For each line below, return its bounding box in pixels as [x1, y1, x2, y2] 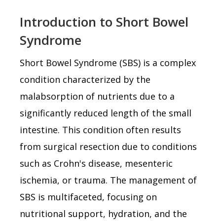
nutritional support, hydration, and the [20, 207, 187, 220]
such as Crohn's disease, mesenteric [20, 157, 173, 169]
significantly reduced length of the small [20, 107, 191, 119]
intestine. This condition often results [20, 123, 181, 136]
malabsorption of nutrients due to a [20, 90, 175, 102]
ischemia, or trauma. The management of [20, 174, 197, 186]
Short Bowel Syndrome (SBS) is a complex [20, 56, 196, 69]
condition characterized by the [20, 73, 150, 85]
